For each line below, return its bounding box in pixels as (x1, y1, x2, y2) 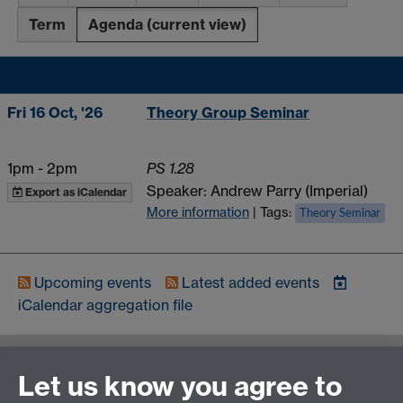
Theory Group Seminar (147, 103, 309, 121)
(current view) (147, 14, 246, 33)
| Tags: (253, 203, 295, 220)
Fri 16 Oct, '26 (7, 103, 103, 121)
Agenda (88, 14, 147, 33)
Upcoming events (31, 273, 155, 292)
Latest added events (178, 273, 323, 292)
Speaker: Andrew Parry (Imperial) (147, 181, 368, 200)
